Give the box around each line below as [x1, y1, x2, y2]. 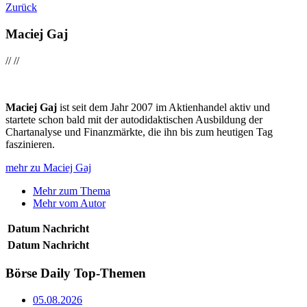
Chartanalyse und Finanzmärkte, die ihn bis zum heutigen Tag [5, 125, 273, 138]
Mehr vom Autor [33, 197, 106, 209]
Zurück [5, 1, 37, 14]
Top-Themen [74, 266, 146, 281]
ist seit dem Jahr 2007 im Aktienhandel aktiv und [60, 101, 270, 113]
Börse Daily [5, 266, 74, 281]
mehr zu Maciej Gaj [5, 161, 91, 173]
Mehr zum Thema [33, 184, 110, 197]
